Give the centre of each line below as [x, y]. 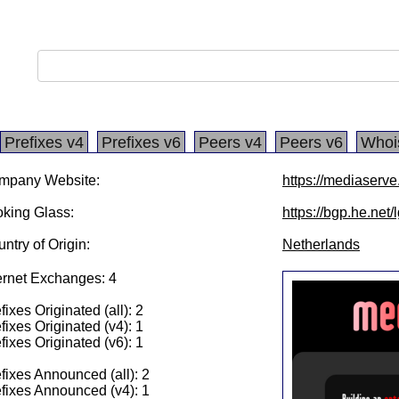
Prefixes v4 [44, 142]
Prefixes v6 [141, 142]
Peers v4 [230, 142]
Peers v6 [311, 142]
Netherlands [321, 244]
